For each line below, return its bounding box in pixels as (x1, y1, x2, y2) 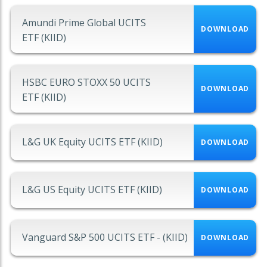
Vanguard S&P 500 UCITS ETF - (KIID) (22, 231, 188, 244)
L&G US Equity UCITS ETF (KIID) (22, 183, 162, 197)
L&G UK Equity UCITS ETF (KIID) (22, 135, 163, 149)
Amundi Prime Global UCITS (22, 16, 146, 30)
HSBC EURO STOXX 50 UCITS (22, 76, 151, 89)
